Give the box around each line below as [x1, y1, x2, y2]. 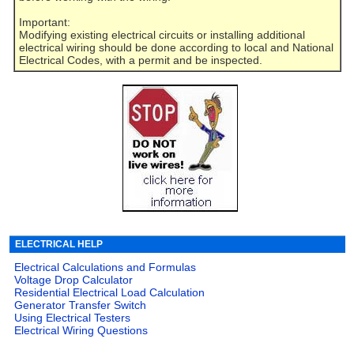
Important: [19, 16, 71, 29]
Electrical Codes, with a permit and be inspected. [19, 54, 263, 67]
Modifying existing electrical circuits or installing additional [19, 28, 306, 42]
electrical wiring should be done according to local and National [19, 41, 334, 55]
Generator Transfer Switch [14, 299, 147, 312]
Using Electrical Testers [14, 311, 131, 325]
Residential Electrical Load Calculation [14, 286, 205, 299]
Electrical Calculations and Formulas [14, 261, 197, 274]
